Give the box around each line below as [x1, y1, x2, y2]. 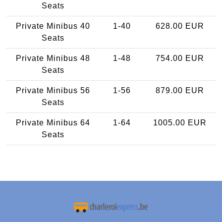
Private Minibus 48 [16, 54, 90, 62]
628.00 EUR [155, 21, 204, 30]
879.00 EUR [155, 86, 204, 95]
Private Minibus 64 [16, 118, 90, 127]
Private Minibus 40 [16, 21, 90, 30]
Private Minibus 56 [16, 86, 90, 95]
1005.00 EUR [153, 118, 207, 127]
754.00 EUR [155, 54, 204, 62]
